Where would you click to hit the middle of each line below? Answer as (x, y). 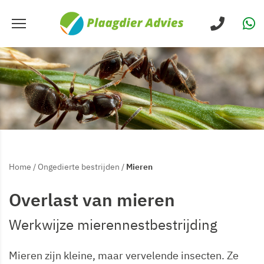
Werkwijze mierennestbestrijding (113, 225)
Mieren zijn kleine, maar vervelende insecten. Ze (124, 255)
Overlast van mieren (92, 199)
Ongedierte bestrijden (79, 167)
